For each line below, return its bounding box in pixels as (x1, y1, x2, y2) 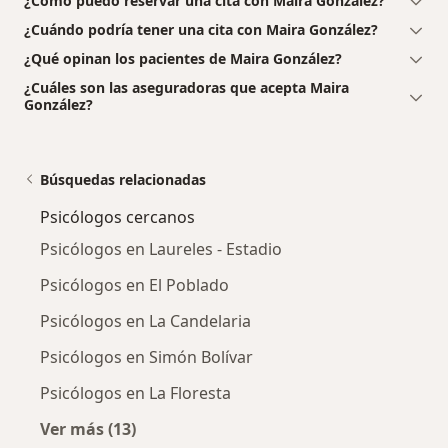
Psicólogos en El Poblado (40, 273, 229, 296)
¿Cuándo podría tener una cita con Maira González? (24, 19, 378, 39)
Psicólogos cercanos (40, 205, 195, 228)
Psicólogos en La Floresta (40, 381, 231, 404)
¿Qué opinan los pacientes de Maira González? (24, 48, 342, 68)
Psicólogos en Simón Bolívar (40, 345, 253, 368)
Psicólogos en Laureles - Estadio (40, 237, 282, 260)
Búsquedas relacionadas (40, 169, 206, 189)
